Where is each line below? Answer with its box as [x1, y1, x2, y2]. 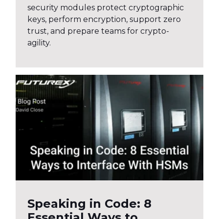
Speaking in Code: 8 [27, 197, 152, 211]
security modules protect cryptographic [27, 3, 184, 13]
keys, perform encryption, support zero [27, 15, 181, 24]
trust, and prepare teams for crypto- [27, 26, 169, 36]
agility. [27, 38, 51, 48]
